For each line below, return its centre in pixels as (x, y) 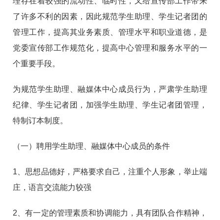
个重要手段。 (37, 63)
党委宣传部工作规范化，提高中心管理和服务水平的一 (110, 48)
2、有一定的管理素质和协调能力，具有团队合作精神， (110, 213)
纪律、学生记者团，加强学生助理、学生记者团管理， (110, 105)
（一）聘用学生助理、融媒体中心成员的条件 (92, 146)
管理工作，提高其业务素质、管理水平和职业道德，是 (110, 32)
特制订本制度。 (41, 120)
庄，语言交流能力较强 (52, 187)
